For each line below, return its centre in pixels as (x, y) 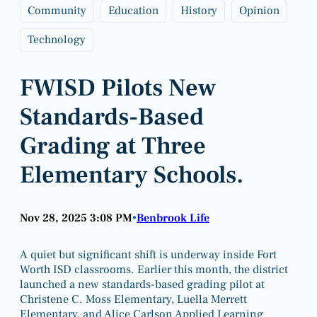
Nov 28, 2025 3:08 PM (76, 218)
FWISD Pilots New (118, 87)
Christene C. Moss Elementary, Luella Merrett (133, 299)
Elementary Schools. (132, 174)
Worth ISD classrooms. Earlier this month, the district (154, 269)
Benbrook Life (173, 218)
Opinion (259, 10)
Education (133, 10)
